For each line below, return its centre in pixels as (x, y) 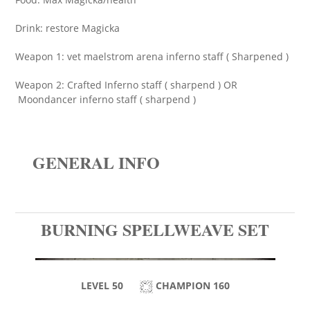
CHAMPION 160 (191, 285)
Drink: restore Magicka (67, 28)
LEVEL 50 (110, 285)
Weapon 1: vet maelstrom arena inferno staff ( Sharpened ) (152, 56)
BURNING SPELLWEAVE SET (155, 229)
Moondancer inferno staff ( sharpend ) (106, 99)
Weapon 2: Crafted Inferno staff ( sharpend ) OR (126, 85)
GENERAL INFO (96, 162)
